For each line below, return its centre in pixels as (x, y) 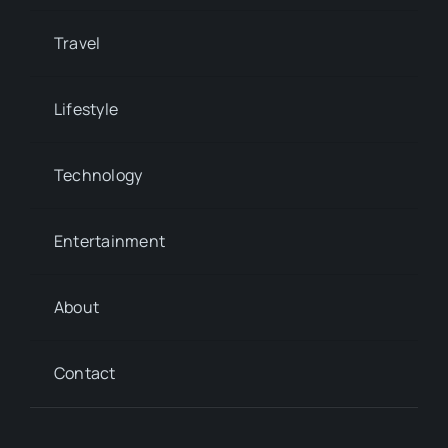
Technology (98, 175)
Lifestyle (86, 109)
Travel (77, 43)
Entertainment (109, 241)
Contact (84, 373)
